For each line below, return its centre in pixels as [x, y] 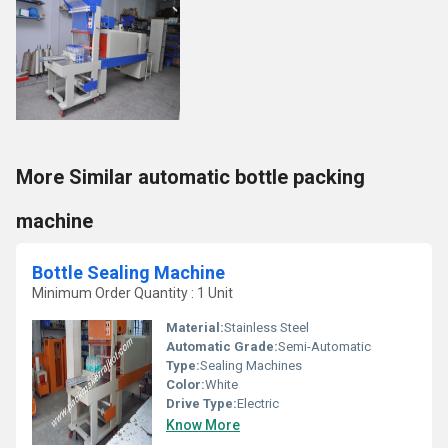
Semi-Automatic [324, 346]
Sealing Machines [251, 365]
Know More [203, 425]
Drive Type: [201, 403]
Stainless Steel [266, 327]
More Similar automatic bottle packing [190, 177]
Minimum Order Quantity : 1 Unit [132, 293]
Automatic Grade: [222, 346]
